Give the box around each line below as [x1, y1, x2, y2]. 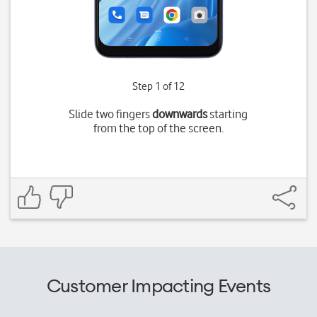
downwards [152, 107, 208, 121]
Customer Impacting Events [46, 274, 271, 297]
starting [207, 107, 248, 121]
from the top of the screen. [93, 121, 224, 135]
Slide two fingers [69, 107, 153, 121]
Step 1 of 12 [132, 80, 185, 93]
